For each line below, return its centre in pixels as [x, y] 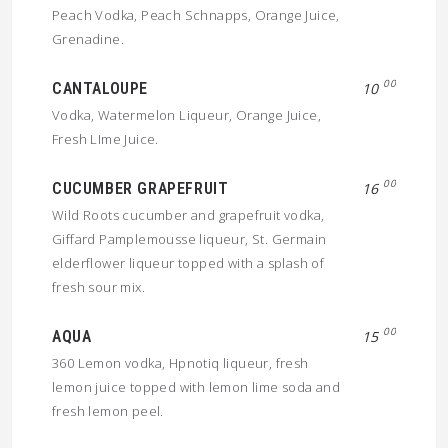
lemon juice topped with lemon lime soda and [196, 387]
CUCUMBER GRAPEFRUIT [140, 188]
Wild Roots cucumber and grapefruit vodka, [188, 215]
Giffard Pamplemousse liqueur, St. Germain [189, 239]
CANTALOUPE [100, 88]
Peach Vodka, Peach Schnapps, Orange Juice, [196, 15]
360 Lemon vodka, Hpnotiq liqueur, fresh [180, 363]
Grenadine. [88, 39]
